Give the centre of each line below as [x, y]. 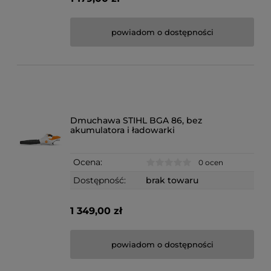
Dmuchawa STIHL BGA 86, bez [136, 120]
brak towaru [172, 181]
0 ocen [211, 163]
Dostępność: [100, 181]
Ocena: [88, 162]
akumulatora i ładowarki [123, 130]
